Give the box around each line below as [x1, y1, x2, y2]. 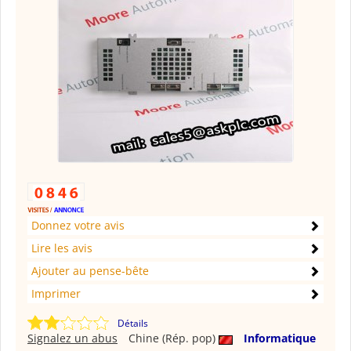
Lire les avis [31, 241, 92, 256]
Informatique [244, 331, 316, 346]
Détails [118, 317, 148, 331]
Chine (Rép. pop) [128, 331, 219, 346]
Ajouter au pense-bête [31, 263, 149, 279]
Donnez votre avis [31, 218, 125, 233]
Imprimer [31, 286, 81, 302]
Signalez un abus [27, 331, 118, 346]
